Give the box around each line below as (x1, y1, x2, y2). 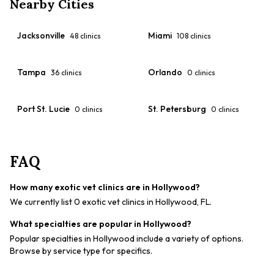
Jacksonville (17, 30, 65, 41)
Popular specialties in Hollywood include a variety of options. (10, 233, 243, 244)
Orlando (148, 67, 182, 78)
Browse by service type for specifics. (10, 245, 152, 256)
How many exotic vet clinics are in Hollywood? (10, 182, 200, 193)
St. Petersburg (148, 103, 206, 114)
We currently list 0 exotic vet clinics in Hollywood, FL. (10, 196, 212, 207)
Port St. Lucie (17, 103, 70, 114)
